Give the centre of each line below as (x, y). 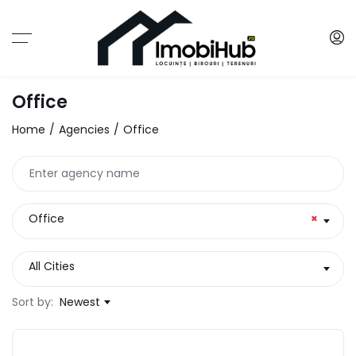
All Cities (52, 266)
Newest (80, 302)
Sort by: (33, 302)
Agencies (84, 129)
